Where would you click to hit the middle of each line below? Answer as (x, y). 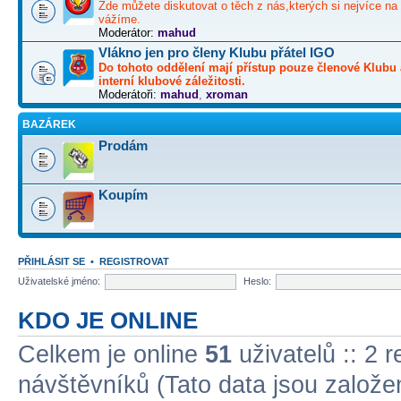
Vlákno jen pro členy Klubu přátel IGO (217, 52)
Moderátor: (126, 32)
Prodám (123, 145)
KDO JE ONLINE (108, 320)
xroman (227, 94)
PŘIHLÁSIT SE (51, 261)
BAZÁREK (49, 124)
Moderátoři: (128, 94)
